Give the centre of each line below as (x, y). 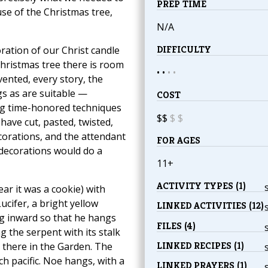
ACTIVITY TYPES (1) (201, 186)
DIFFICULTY (184, 50)
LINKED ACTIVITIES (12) (210, 206)
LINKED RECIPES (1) (200, 245)
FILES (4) (176, 226)
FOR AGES (178, 141)
